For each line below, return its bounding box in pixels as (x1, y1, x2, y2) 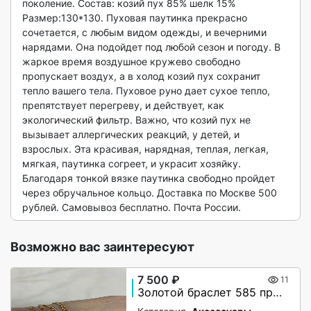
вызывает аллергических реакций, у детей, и (22, 128, 239, 140)
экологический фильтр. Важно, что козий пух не (22, 114, 251, 126)
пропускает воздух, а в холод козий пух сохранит (22, 70, 260, 82)
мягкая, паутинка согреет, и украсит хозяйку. (22, 158, 241, 169)
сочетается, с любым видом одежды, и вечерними (22, 26, 267, 38)
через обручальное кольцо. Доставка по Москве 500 (22, 187, 277, 199)
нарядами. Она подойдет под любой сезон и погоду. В (22, 41, 280, 53)
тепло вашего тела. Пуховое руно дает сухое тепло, (22, 85, 270, 96)
